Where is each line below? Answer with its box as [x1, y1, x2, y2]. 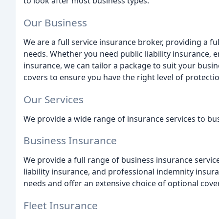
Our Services [23, 92, 84, 106]
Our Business [23, 15, 87, 29]
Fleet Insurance [23, 198, 98, 213]
